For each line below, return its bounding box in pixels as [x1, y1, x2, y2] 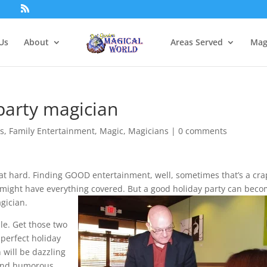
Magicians [128, 125, 169, 136]
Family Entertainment [9, 125, 95, 136]
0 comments [178, 125, 228, 136]
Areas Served [170, 36, 223, 48]
